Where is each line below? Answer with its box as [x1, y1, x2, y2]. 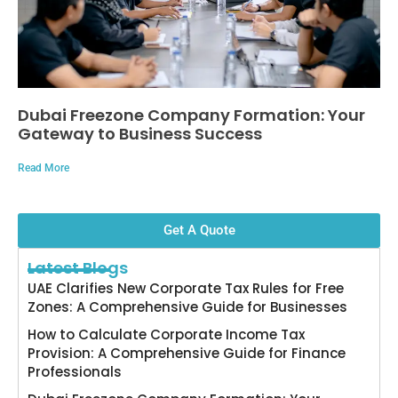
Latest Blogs [28, 256, 128, 279]
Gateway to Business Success [18, 122, 262, 145]
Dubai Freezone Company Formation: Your [18, 103, 365, 126]
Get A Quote [163, 221, 235, 238]
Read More [18, 161, 69, 174]
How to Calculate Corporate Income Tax [28, 324, 305, 344]
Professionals [28, 362, 122, 381]
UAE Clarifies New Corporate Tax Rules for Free [28, 278, 344, 298]
